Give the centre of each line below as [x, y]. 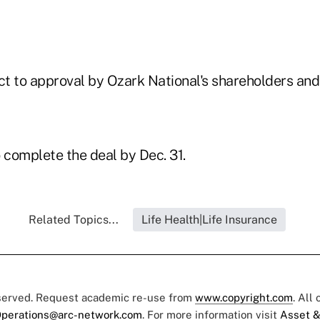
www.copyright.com [244, 298]
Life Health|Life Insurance [209, 220]
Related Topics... [74, 220]
